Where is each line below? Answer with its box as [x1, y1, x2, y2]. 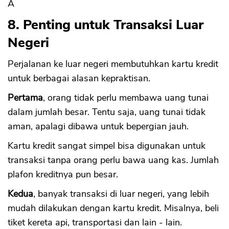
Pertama [8, 91, 43, 104]
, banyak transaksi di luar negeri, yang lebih [33, 188, 209, 200]
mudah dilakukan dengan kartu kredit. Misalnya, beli [8, 202, 219, 215]
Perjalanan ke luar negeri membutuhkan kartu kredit [8, 58, 218, 71]
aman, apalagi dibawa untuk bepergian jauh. [8, 120, 189, 133]
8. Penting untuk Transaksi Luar [8, 16, 203, 34]
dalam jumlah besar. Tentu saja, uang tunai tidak [8, 106, 205, 119]
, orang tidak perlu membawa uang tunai [43, 91, 209, 104]
